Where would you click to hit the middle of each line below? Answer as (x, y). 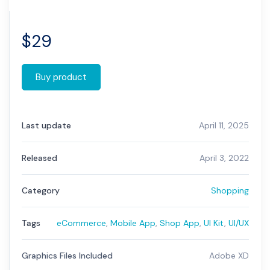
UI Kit (214, 223)
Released (39, 158)
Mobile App (133, 223)
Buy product (61, 77)
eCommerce (81, 223)
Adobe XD (229, 256)
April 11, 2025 (224, 125)
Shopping (230, 190)
